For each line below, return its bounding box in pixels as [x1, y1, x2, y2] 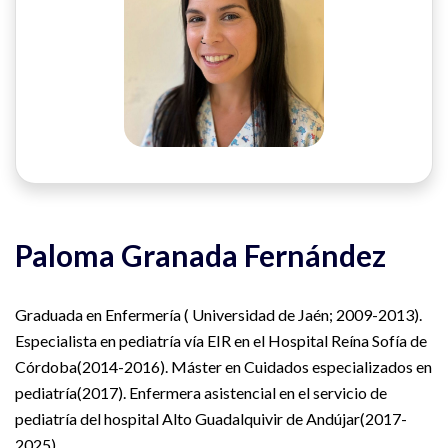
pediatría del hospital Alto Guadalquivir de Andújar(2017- [15, 408, 407, 428]
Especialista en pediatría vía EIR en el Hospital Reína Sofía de [15, 330, 427, 350]
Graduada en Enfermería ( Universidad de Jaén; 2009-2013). [15, 304, 422, 324]
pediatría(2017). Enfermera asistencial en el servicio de [15, 382, 387, 402]
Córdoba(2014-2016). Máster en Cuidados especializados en [15, 356, 432, 376]
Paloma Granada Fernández [15, 236, 386, 273]
